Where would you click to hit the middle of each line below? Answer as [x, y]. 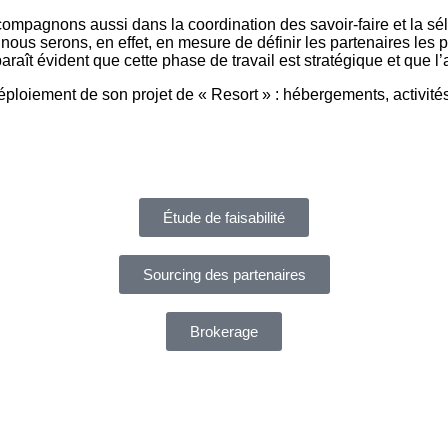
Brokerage [224, 331]
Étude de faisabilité [224, 217]
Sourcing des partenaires [224, 274]
